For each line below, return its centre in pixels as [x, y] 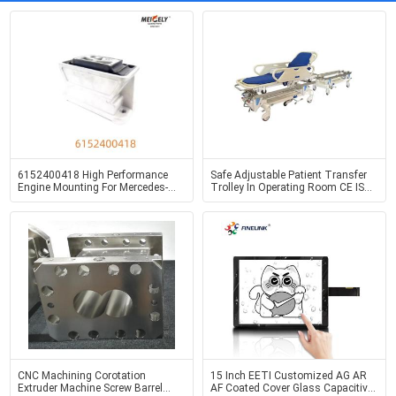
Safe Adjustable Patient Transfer [289, 175]
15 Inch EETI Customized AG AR [289, 376]
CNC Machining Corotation [81, 376]
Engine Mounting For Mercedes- [92, 187]
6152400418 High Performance [92, 175]
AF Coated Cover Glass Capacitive [292, 388]
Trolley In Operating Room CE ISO [291, 187]
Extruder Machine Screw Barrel [90, 388]
